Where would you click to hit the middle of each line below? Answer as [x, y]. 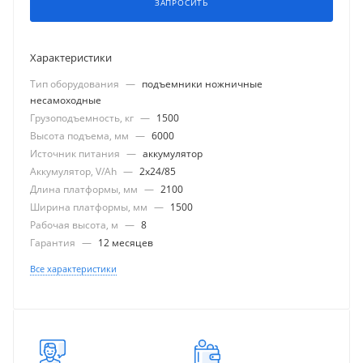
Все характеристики [73, 269]
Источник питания [76, 154]
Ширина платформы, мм [90, 207]
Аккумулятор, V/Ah [75, 171]
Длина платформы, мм [85, 189]
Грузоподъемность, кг [83, 118]
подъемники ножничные [202, 84]
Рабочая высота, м [75, 225]
